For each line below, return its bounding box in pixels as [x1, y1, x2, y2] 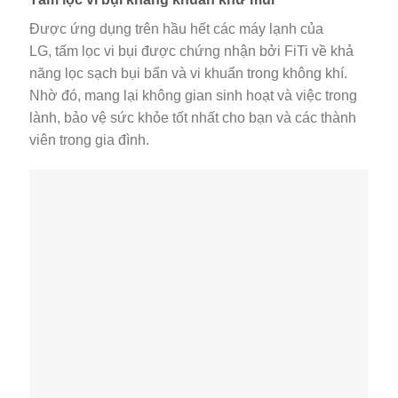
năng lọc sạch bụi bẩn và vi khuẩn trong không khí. [29, 66, 347, 82]
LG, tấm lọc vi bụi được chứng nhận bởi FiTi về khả [29, 44, 354, 60]
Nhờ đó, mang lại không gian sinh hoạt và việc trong [29, 88, 357, 104]
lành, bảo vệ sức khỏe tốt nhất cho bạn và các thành [29, 110, 356, 126]
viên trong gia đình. [29, 132, 149, 148]
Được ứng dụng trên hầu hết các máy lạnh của [29, 21, 323, 37]
